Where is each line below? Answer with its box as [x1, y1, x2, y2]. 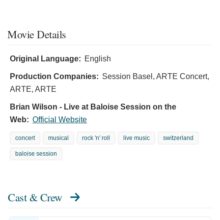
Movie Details [7, 27, 66, 42]
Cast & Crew [8, 190, 62, 205]
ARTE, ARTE [10, 85, 56, 94]
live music [123, 135, 150, 142]
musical [48, 135, 69, 142]
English [84, 55, 111, 63]
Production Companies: [10, 72, 99, 81]
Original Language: [10, 55, 81, 63]
